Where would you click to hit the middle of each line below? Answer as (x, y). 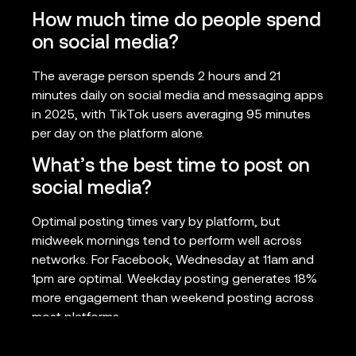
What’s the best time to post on (171, 166)
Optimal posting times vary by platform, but (156, 222)
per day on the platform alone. (118, 135)
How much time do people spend (176, 22)
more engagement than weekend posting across (173, 298)
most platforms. (77, 317)
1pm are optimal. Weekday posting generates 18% (174, 279)
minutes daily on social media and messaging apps (178, 97)
